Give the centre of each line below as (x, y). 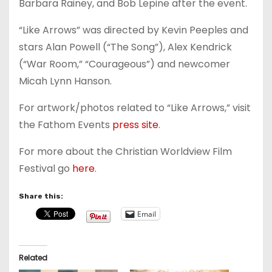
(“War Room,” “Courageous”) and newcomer (124, 64)
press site (135, 125)
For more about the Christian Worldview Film (125, 152)
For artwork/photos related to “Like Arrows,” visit (135, 108)
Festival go (46, 169)
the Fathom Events (66, 125)
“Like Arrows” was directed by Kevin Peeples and (134, 30)
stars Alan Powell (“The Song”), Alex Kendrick (125, 47)
